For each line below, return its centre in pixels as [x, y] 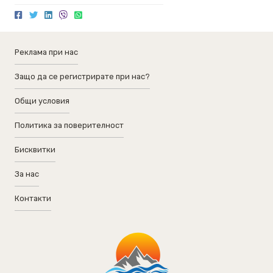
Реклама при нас [46, 52]
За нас [27, 174]
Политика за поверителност [69, 125]
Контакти [33, 198]
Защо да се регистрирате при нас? [82, 76]
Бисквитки [35, 150]
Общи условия [42, 101]
